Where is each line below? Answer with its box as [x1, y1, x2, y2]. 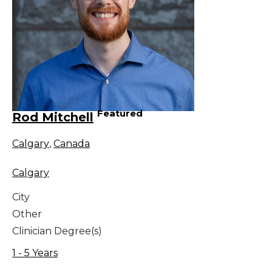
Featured [97, 107, 143, 120]
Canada [53, 137, 90, 149]
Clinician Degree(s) [12, 225, 102, 237]
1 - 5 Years [12, 246, 58, 259]
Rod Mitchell [12, 109, 93, 124]
